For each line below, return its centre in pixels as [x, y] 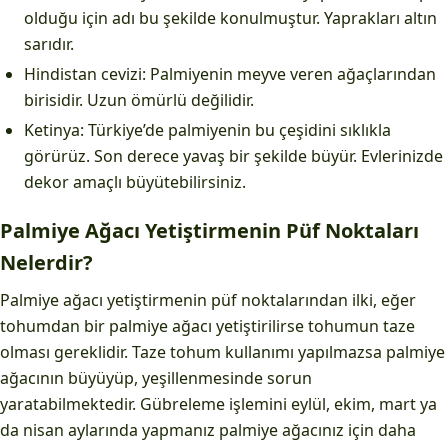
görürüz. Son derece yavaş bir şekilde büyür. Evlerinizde [233, 156]
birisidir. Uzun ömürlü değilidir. [139, 100]
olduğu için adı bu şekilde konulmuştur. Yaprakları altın [230, 18]
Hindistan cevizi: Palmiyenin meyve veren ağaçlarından [230, 74]
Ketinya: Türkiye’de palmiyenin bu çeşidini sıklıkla [207, 130]
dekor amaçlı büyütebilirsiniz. [135, 182]
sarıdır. [49, 44]
